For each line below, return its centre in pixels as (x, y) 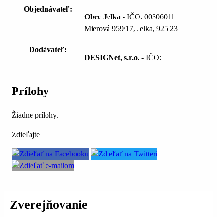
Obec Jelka (102, 17)
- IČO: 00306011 (148, 17)
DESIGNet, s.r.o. (112, 58)
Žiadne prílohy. (35, 115)
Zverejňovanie (49, 204)
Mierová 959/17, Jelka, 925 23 (131, 29)
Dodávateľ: (48, 50)
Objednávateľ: (48, 9)
